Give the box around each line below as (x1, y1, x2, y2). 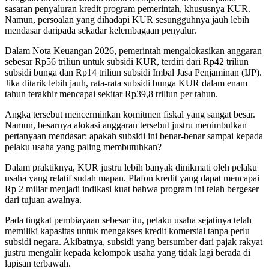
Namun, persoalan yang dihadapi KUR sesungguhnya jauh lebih (5, 14, 249, 25)
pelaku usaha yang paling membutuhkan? (5, 142, 162, 153)
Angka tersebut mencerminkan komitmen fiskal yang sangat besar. (5, 109, 255, 120)
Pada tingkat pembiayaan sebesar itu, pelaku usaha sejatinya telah (5, 215, 252, 226)
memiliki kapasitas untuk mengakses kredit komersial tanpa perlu (5, 226, 250, 237)
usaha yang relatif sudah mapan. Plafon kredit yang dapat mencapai (5, 173, 259, 184)
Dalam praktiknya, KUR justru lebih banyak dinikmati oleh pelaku (5, 162, 257, 173)
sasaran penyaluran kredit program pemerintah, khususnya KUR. (5, 4, 250, 14)
